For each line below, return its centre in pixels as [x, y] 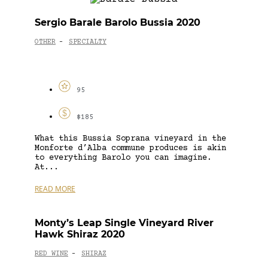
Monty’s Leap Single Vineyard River [124, 223]
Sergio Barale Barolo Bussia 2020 [118, 22]
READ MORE [55, 188]
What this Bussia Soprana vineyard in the [130, 138]
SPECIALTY [88, 42]
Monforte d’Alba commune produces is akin [130, 148]
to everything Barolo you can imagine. [123, 158]
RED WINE [51, 254]
